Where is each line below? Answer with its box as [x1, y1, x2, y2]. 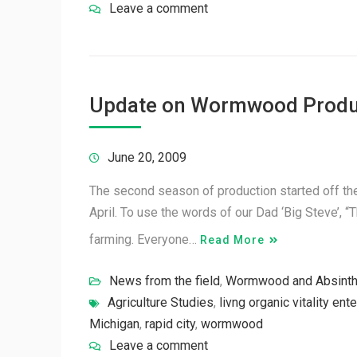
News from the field [109, 273, 220, 288]
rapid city [145, 316, 195, 331]
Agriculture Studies [108, 295, 214, 310]
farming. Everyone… [89, 232, 200, 247]
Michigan [89, 316, 139, 331]
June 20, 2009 [108, 150, 186, 165]
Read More [200, 233, 265, 246]
